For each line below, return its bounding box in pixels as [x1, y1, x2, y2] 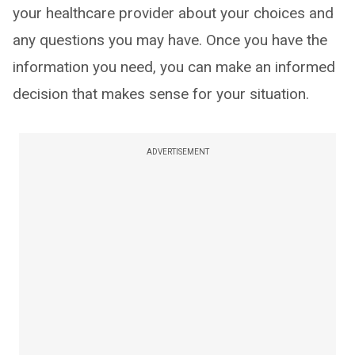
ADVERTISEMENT [146, 147, 209, 157]
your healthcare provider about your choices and [13, 4, 334, 23]
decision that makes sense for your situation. [13, 85, 309, 104]
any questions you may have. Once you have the [13, 31, 327, 50]
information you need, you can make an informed [13, 58, 335, 77]
